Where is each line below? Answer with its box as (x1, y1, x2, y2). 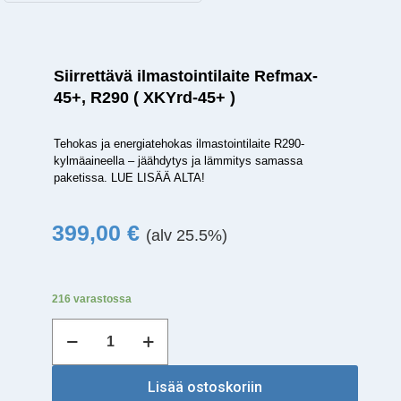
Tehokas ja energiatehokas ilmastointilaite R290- (54, 137, 305, 151)
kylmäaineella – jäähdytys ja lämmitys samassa (54, 154, 303, 168)
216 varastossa (52, 293, 132, 306)
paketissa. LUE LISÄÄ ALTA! (54, 171, 206, 185)
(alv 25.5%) (146, 226, 228, 245)
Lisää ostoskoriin (148, 379, 262, 397)
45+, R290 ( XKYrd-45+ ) (54, 89, 236, 107)
